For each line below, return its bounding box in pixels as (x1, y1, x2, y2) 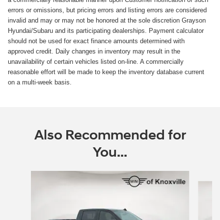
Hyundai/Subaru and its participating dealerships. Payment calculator (8, 27, 204, 34)
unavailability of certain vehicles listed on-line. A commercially (8, 57, 184, 65)
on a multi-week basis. (8, 78, 72, 86)
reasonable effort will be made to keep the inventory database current (8, 68, 204, 76)
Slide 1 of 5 (7, 171, 39, 180)
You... (93, 143, 127, 161)
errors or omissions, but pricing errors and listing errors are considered (8, 6, 207, 14)
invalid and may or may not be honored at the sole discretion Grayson (8, 16, 206, 24)
